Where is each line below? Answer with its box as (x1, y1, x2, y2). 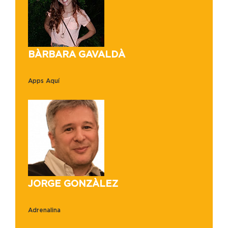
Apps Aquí (28, 77, 60, 84)
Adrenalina (28, 207, 61, 214)
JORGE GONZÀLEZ (28, 178, 118, 189)
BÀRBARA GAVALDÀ (28, 49, 125, 60)
